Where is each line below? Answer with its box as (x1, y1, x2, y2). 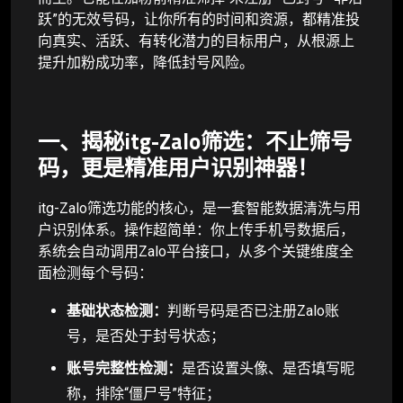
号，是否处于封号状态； (67, 327, 225, 345)
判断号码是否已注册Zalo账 (167, 301, 339, 319)
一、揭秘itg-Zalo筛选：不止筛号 (38, 124, 352, 158)
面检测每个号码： (38, 264, 153, 282)
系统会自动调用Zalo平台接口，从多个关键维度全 (38, 242, 354, 260)
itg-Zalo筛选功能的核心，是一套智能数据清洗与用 (38, 199, 361, 217)
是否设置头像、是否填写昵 (182, 359, 354, 377)
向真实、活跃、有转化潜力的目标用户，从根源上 (38, 31, 354, 49)
